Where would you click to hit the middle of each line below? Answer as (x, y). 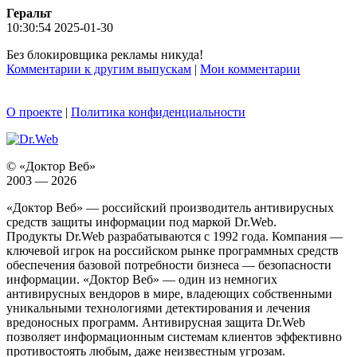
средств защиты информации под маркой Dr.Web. (141, 222)
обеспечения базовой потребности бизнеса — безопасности (169, 265)
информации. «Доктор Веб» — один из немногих (142, 280)
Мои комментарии (250, 69)
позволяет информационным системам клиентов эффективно (174, 337)
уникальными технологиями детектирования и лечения (158, 308)
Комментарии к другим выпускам (99, 69)
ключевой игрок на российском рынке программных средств (173, 251)
